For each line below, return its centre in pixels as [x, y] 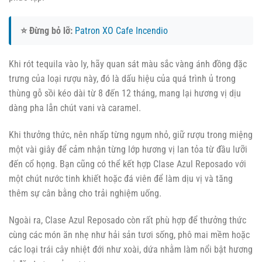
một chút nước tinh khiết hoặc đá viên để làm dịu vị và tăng [121, 179]
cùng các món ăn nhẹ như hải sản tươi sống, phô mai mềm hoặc [129, 235]
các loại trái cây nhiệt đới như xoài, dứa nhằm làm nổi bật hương [131, 250]
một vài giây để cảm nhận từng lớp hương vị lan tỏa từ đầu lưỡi [128, 150]
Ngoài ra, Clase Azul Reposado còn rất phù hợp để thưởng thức [127, 220]
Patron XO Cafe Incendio [121, 31]
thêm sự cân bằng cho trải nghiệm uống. [85, 194]
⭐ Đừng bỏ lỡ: [46, 31]
